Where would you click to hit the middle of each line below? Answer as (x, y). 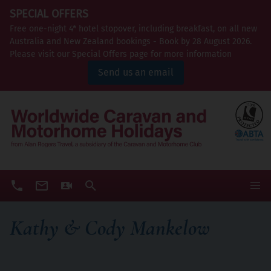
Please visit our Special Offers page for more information (121, 54)
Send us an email (135, 72)
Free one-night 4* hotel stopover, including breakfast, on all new (133, 29)
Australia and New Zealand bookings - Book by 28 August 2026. (131, 41)
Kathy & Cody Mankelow (110, 228)
